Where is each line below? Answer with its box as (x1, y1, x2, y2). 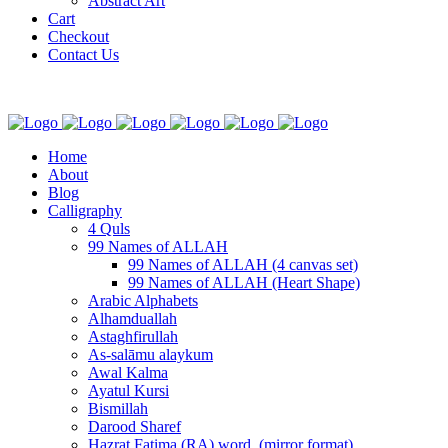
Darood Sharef (88, 418, 181, 435)
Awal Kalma (88, 364, 168, 381)
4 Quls (88, 220, 130, 237)
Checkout (48, 28, 109, 45)
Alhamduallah (88, 310, 177, 327)
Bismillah (88, 400, 148, 417)
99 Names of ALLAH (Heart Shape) (128, 274, 360, 291)
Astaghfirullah (88, 328, 178, 345)
